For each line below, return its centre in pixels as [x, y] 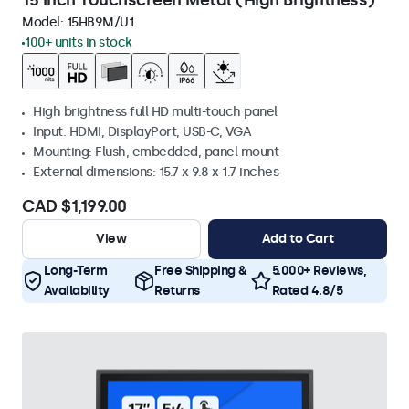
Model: [44, 22]
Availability [76, 291]
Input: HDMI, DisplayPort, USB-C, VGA [142, 132]
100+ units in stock [79, 42]
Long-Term [75, 271]
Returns [177, 291]
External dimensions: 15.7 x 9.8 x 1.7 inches [156, 172]
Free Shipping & [201, 271]
